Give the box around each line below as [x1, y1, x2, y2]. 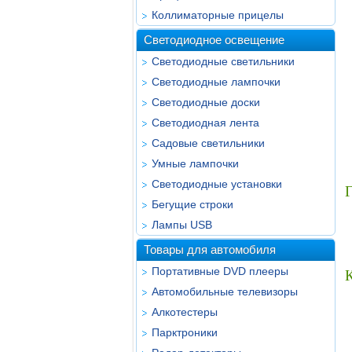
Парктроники [152, 326, 218, 339]
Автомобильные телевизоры [152, 285, 298, 298]
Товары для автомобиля [144, 243, 276, 256]
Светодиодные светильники [152, 55, 295, 68]
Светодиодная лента [152, 116, 259, 129]
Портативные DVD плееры [152, 265, 288, 277]
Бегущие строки [152, 198, 233, 211]
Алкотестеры [152, 306, 218, 318]
